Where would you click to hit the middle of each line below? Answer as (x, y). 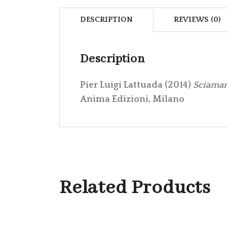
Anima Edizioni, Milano (132, 99)
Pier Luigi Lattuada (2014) (137, 85)
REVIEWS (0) (197, 19)
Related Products (135, 188)
